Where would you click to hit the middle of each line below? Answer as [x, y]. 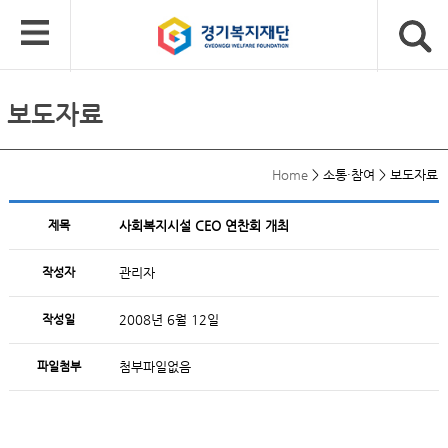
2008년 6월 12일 [168, 319]
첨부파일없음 [154, 366]
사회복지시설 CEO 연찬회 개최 [203, 225]
